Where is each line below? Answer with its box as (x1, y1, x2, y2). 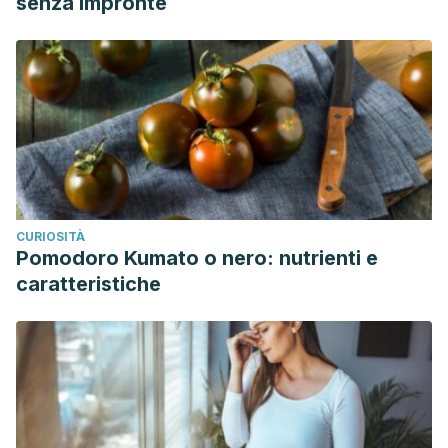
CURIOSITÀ (16, 229, 85, 244)
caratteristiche (16, 272, 161, 296)
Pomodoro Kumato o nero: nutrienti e (16, 246, 378, 270)
